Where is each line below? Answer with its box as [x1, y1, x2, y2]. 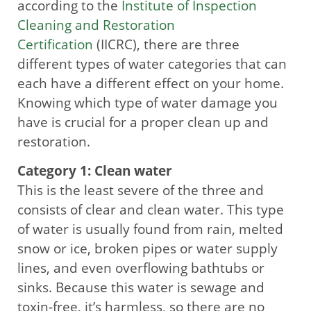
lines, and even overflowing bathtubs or [17, 259, 264, 278]
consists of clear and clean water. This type [17, 201, 284, 219]
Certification [17, 35, 93, 53]
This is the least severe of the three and [17, 181, 264, 200]
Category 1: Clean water [17, 162, 172, 180]
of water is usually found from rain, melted [17, 220, 283, 239]
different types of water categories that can [17, 55, 287, 73]
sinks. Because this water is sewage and [17, 278, 264, 297]
